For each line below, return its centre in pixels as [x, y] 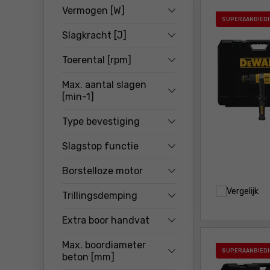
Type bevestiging [101, 121]
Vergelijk [243, 191]
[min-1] [78, 97]
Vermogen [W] [93, 11]
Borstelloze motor [102, 171]
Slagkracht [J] [94, 35]
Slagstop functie [100, 146]
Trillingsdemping [100, 196]
